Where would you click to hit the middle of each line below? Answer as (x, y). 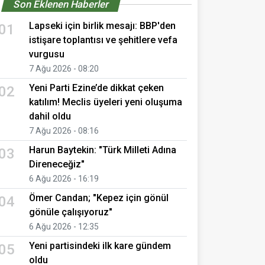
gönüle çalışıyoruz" (71, 212)
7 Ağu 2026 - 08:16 (64, 130)
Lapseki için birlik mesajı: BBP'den (102, 25)
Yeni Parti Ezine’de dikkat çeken (96, 88)
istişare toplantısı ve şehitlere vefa (103, 40)
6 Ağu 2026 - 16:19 (64, 178)
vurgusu (47, 54)
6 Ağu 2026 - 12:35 (64, 226)
